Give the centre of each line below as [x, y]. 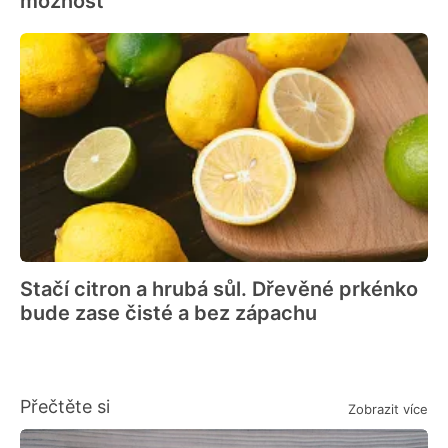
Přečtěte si [65, 407]
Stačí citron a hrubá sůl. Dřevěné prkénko [219, 289]
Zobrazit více [388, 408]
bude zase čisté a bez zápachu [168, 313]
